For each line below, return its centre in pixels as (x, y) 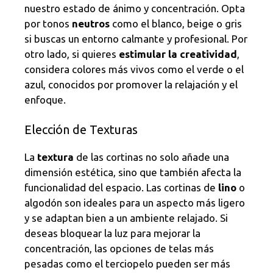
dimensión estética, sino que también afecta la (133, 172)
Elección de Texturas (81, 130)
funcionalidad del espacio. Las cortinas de (121, 188)
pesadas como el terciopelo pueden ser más (127, 264)
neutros (91, 23)
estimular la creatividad (178, 54)
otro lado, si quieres (72, 54)
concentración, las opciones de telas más (119, 249)
